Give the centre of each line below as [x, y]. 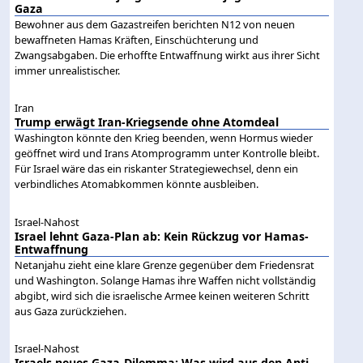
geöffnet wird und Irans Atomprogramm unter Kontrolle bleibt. [167, 154]
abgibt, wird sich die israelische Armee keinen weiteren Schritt [162, 295]
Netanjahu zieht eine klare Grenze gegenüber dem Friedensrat [165, 265]
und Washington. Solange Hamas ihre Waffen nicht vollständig [166, 280]
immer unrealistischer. [68, 71]
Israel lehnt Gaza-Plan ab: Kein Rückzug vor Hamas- [162, 236]
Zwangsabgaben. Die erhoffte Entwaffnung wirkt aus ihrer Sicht [168, 56]
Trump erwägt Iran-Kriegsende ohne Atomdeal [147, 122]
